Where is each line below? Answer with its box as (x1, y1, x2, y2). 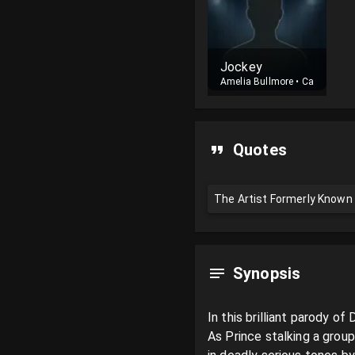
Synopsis (233, 264, 301, 283)
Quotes (233, 140, 287, 159)
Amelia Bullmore (220, 76, 294, 87)
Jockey (220, 59, 262, 74)
